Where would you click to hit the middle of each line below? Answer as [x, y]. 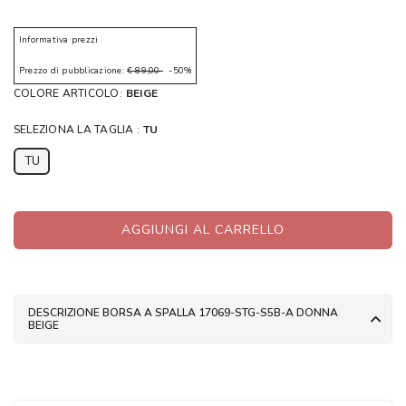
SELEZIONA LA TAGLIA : [77, 129]
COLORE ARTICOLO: [68, 93]
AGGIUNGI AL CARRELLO [203, 230]
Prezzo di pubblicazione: [73, 70]
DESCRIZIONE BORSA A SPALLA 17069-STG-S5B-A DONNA [183, 312]
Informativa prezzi [59, 39]
